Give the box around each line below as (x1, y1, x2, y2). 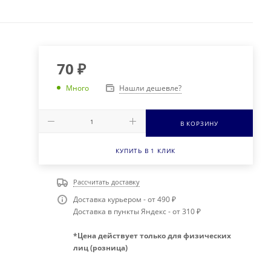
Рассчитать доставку (73, 177, 140, 186)
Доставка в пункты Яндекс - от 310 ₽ (73, 206, 203, 217)
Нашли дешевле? (119, 82, 181, 93)
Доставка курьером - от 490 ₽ (73, 194, 178, 205)
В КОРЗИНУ (180, 119, 218, 128)
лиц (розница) (73, 243, 128, 253)
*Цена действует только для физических (73, 230, 231, 241)
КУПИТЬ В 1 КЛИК (116, 146, 176, 155)
